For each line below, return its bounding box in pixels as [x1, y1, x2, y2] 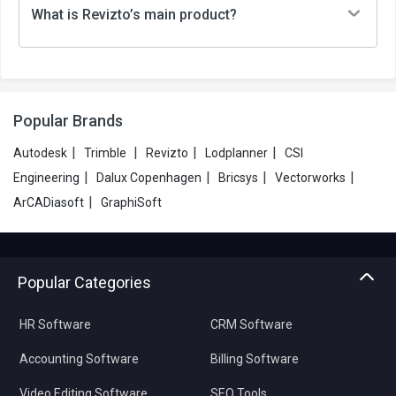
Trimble [84, 146, 129, 160]
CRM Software [209, 317, 293, 331]
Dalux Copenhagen [96, 171, 202, 185]
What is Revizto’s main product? [30, 6, 237, 23]
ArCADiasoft [13, 195, 84, 209]
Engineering [13, 171, 80, 185]
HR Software [19, 317, 91, 331]
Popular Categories [18, 273, 151, 292]
